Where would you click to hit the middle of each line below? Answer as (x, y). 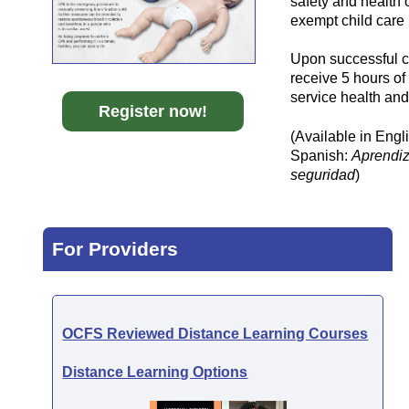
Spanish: (321, 155)
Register (134, 111)
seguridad (323, 174)
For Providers (115, 249)
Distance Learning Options (155, 372)
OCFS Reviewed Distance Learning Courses (215, 334)
